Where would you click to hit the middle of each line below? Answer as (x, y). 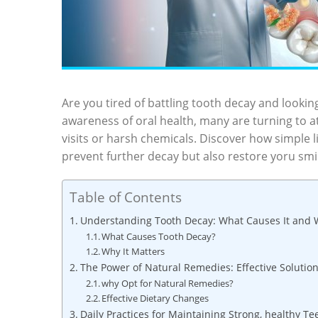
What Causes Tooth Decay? (159, 236)
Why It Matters (133, 251)
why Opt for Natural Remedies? (168, 283)
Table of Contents (126, 197)
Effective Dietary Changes (155, 298)
